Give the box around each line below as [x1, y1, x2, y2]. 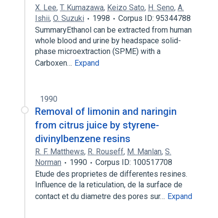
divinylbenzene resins [35, 133, 130, 145]
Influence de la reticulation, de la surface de [35, 180, 182, 189]
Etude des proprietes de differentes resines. [35, 169, 187, 179]
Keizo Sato [107, 3, 145, 12]
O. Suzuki [53, 14, 84, 23]
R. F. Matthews [35, 147, 84, 156]
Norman [35, 158, 61, 167]
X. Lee [35, 3, 56, 12]
